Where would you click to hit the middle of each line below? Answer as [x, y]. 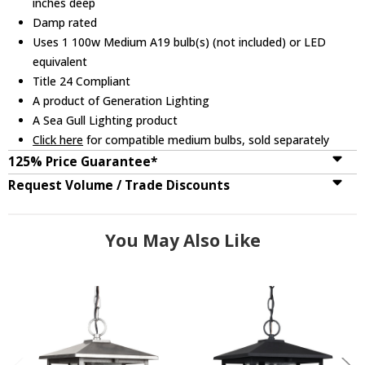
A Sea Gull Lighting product [106, 120]
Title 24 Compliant [82, 81]
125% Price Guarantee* [83, 161]
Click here [58, 139]
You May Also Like [182, 240]
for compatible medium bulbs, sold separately [207, 139]
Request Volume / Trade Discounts [119, 185]
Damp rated [65, 22]
